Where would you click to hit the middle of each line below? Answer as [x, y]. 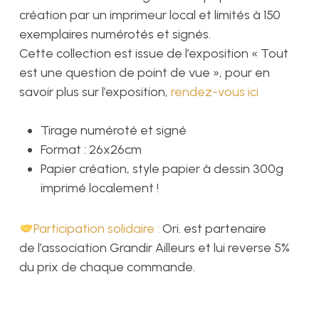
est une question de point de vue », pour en [144, 73]
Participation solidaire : [98, 229]
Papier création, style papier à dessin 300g [162, 169]
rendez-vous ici [214, 92]
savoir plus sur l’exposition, [95, 92]
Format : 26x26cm [91, 150]
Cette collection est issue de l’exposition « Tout [153, 54]
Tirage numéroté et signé [113, 131]
